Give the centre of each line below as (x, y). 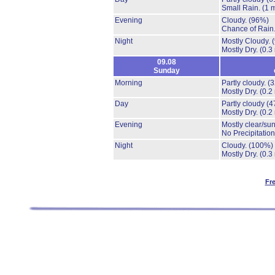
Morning (129, 83)
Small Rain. (242, 8)
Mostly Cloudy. (247, 41)
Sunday (166, 71)
